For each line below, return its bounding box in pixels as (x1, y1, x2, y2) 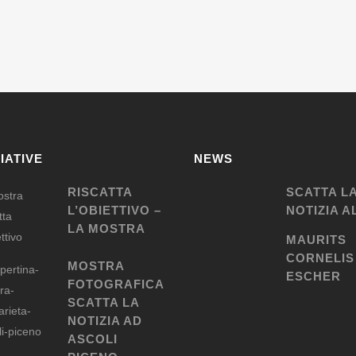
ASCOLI (68, 332, 118, 346)
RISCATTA (68, 185, 132, 199)
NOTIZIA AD (68, 314, 142, 327)
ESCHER (286, 269, 341, 283)
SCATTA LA (68, 296, 139, 309)
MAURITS (286, 233, 346, 246)
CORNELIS (286, 251, 354, 265)
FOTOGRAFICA (68, 277, 164, 291)
